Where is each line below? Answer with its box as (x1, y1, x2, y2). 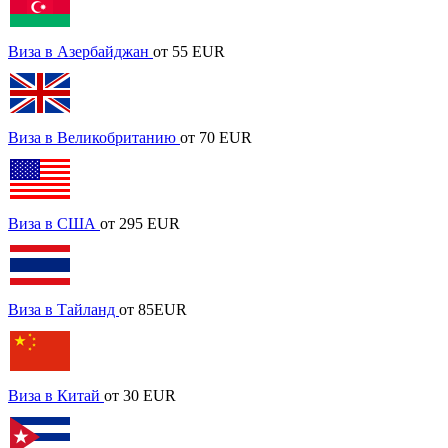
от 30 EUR (104, 386, 176, 404)
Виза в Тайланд (8, 300, 119, 318)
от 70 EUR (180, 128, 252, 146)
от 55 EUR (153, 42, 225, 60)
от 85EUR (119, 300, 187, 318)
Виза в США (8, 214, 100, 232)
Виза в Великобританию (8, 128, 180, 146)
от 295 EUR (100, 214, 180, 232)
